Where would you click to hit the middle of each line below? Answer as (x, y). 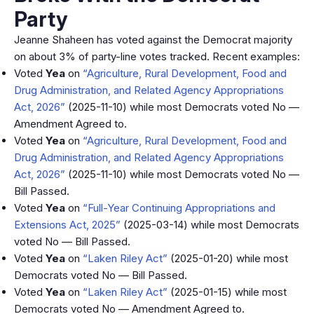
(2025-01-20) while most (228, 258)
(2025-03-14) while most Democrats (210, 225)
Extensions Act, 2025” (67, 225)
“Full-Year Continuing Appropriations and (179, 208)
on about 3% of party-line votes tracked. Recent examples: (157, 56)
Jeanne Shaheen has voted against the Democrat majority (153, 40)
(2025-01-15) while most (227, 292)
